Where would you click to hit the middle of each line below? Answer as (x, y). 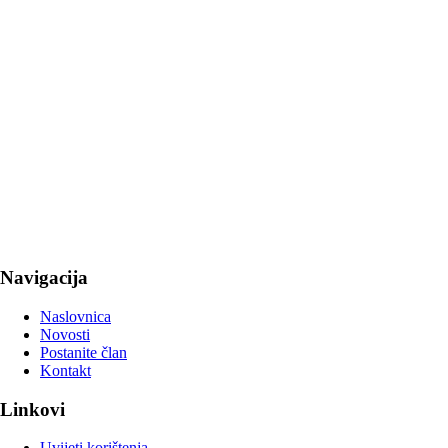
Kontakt (65, 370)
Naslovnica (75, 316)
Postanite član (83, 352)
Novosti (65, 334)
